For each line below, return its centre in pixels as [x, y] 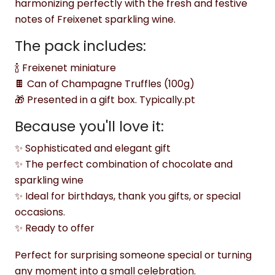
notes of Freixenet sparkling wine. [95, 19]
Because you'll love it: [89, 126]
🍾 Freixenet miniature [65, 68]
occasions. [40, 212]
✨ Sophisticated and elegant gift [93, 148]
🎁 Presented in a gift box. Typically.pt [105, 100]
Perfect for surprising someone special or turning [133, 255]
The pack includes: [80, 46]
